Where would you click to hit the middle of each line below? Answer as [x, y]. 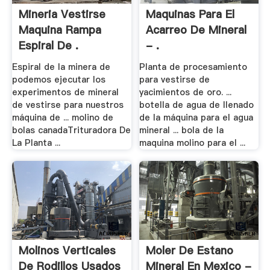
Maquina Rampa [60, 30]
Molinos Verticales [67, 251]
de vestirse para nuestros [67, 105]
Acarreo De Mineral [196, 30]
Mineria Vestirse [62, 14]
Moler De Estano [190, 251]
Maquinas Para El [190, 14]
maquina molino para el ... [193, 143]
